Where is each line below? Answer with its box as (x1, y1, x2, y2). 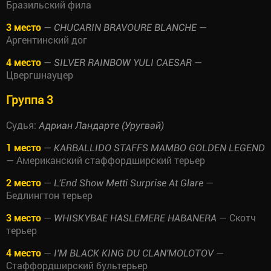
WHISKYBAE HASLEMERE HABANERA (54, 212, 217, 224)
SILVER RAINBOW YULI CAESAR (54, 56, 192, 68)
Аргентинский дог (6, 33, 87, 46)
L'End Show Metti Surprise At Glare (54, 177, 203, 189)
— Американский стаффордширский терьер (6, 154, 205, 166)
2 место (6, 176, 41, 189)
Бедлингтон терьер (6, 189, 93, 201)
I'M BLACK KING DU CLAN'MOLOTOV (54, 247, 216, 259)
